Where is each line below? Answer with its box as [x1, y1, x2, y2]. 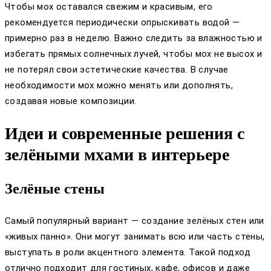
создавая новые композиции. [5, 95, 137, 106]
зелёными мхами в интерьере [5, 145, 229, 164]
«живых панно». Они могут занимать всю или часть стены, [5, 230, 265, 242]
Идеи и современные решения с [5, 123, 244, 143]
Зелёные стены [5, 180, 105, 197]
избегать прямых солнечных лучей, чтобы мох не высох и [5, 48, 263, 59]
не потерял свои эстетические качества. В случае [5, 64, 229, 75]
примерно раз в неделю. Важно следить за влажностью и [5, 32, 263, 44]
